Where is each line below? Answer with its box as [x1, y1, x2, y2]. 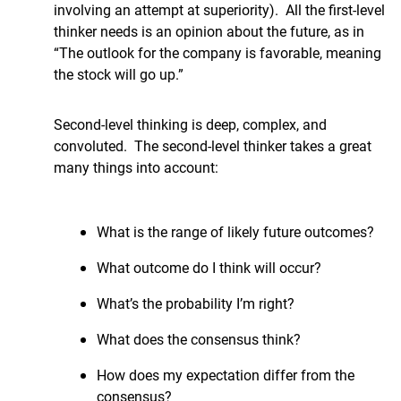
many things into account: [54, 158, 218, 176]
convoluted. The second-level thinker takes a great [54, 136, 371, 155]
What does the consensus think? [97, 329, 301, 348]
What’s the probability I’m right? [97, 294, 294, 312]
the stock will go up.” [54, 64, 183, 83]
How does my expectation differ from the [97, 365, 354, 384]
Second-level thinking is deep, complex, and [54, 115, 327, 133]
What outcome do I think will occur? [97, 258, 321, 277]
